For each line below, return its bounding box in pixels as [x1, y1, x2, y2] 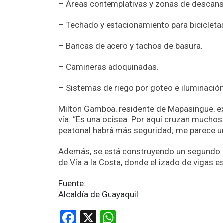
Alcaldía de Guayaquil [58, 189, 138, 200]
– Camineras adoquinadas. [58, 62, 159, 72]
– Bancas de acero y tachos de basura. [58, 41, 203, 51]
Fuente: [58, 178, 86, 189]
